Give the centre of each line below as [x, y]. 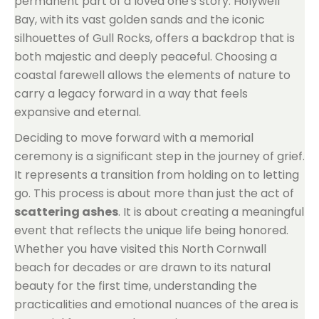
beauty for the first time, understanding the [136, 286]
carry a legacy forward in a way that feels [131, 94]
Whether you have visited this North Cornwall [140, 249]
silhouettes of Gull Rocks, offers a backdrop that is [155, 38]
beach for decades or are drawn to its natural [142, 267]
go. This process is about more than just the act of [154, 193]
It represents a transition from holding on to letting [157, 175]
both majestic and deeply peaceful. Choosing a [146, 57]
